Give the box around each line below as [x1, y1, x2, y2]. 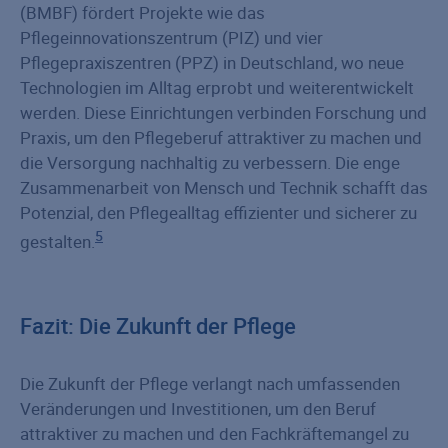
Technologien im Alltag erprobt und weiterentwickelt [20, 75, 414, 99]
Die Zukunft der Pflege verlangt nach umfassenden [20, 372, 400, 396]
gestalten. [20, 229, 95, 253]
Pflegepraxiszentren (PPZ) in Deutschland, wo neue [20, 50, 404, 74]
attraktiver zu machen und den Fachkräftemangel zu [20, 422, 409, 446]
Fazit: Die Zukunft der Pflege [20, 311, 296, 341]
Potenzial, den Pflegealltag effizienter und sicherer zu [20, 200, 417, 224]
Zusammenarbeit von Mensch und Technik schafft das [20, 175, 428, 199]
